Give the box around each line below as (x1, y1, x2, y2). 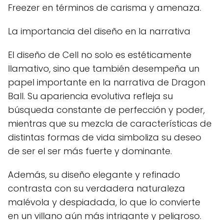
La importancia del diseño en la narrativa (8, 25, 191, 37)
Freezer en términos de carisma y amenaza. (8, 1, 201, 14)
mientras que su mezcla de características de (8, 117, 212, 130)
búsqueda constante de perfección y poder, (8, 104, 205, 116)
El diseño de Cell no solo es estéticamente (8, 49, 192, 61)
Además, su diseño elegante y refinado (8, 168, 180, 181)
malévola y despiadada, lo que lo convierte (8, 196, 200, 208)
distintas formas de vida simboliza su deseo (8, 131, 201, 143)
